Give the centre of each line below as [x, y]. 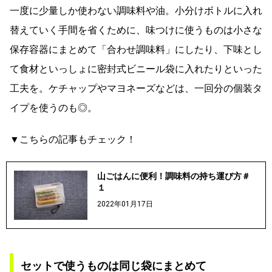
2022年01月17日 [125, 204]
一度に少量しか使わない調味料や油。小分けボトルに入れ [136, 11]
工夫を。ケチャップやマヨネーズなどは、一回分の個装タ [136, 89]
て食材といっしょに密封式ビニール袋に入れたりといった [136, 69]
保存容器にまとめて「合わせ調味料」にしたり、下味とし [136, 50]
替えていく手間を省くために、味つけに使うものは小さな [136, 30]
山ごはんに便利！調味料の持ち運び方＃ [173, 176]
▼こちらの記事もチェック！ [73, 140]
